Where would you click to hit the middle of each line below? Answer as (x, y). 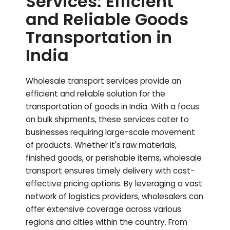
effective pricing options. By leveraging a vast (114, 184)
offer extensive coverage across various (103, 209)
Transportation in (99, 37)
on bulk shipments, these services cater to (107, 120)
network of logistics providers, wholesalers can (114, 197)
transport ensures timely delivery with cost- (110, 171)
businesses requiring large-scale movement (110, 132)
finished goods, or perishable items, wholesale (114, 158)
